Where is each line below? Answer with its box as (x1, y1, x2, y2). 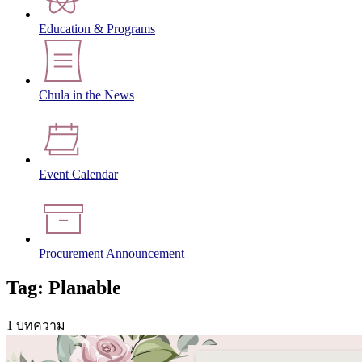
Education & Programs (39, 22, 155, 36)
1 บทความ (6, 318, 65, 332)
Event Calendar (39, 167, 118, 182)
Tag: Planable (6, 276, 121, 298)
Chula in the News (39, 88, 134, 103)
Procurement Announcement (39, 246, 184, 261)
